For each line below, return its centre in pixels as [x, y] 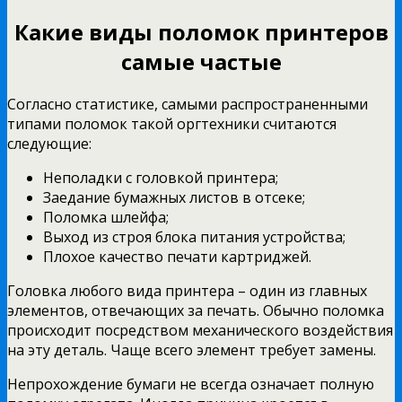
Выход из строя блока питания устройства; [194, 236]
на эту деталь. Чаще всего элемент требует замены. [192, 350]
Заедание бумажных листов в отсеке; [174, 197]
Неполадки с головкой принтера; [161, 177]
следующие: [49, 143]
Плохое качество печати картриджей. [177, 256]
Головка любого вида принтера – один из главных [187, 290]
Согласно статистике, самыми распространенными [188, 104]
